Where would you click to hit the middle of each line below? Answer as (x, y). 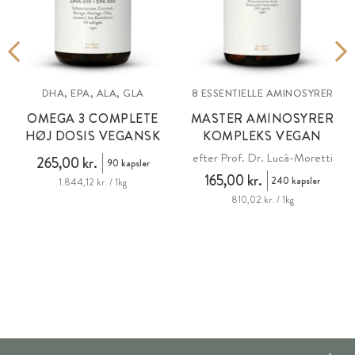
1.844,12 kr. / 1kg (93, 182)
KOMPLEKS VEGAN (262, 136)
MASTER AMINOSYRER (262, 118)
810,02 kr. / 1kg (262, 199)
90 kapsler (128, 163)
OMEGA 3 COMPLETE (93, 118)
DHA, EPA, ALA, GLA (93, 93)
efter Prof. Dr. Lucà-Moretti (262, 157)
